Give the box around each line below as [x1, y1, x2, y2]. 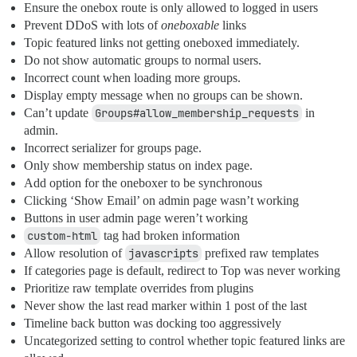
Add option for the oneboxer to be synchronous [24, 176, 262, 190]
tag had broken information [100, 229, 240, 243]
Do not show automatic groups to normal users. [24, 53, 261, 68]
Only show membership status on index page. [24, 159, 253, 173]
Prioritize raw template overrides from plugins [24, 281, 253, 296]
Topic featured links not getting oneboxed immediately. [24, 36, 300, 50]
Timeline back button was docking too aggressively [24, 316, 281, 331]
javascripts [128, 246, 198, 261]
